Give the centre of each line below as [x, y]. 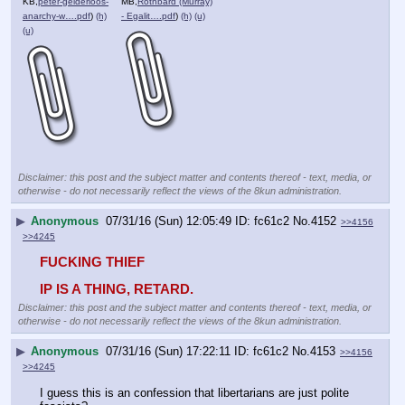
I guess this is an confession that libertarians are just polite [194, 392]
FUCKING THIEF [92, 262]
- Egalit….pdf [148, 15]
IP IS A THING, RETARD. [117, 289]
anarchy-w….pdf [57, 15]
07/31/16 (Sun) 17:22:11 [168, 352]
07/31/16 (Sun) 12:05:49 [169, 221]
